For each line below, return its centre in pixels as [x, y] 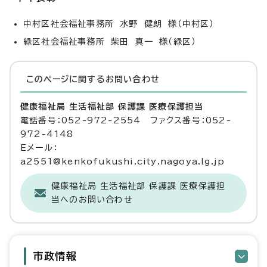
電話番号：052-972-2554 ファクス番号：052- [126, 120]
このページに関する [66, 79]
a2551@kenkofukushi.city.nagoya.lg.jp [123, 162]
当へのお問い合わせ [92, 200]
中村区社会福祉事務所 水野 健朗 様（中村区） [119, 24]
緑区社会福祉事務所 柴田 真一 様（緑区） [110, 42]
